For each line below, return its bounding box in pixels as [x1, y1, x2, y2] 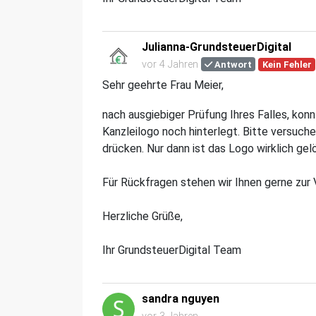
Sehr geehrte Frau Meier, [102, 78, 226, 92]
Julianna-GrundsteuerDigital [142, 39, 291, 54]
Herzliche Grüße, [102, 209, 183, 223]
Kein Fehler [262, 59, 312, 70]
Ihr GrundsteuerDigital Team [102, 243, 241, 257]
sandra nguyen [142, 291, 219, 305]
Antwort [212, 59, 253, 70]
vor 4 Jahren [142, 58, 198, 71]
